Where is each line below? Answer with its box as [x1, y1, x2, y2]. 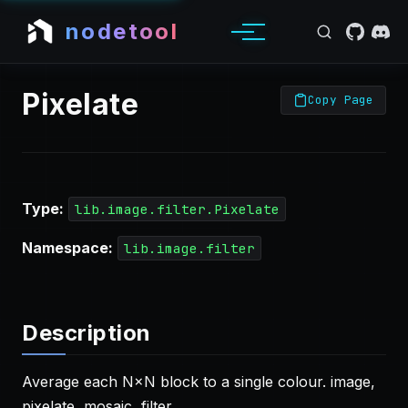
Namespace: [22, 239, 113, 257]
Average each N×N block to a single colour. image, [22, 372, 375, 391]
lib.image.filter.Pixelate [74, 200, 280, 218]
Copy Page [308, 92, 374, 108]
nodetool [66, 17, 179, 45]
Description [22, 320, 151, 346]
